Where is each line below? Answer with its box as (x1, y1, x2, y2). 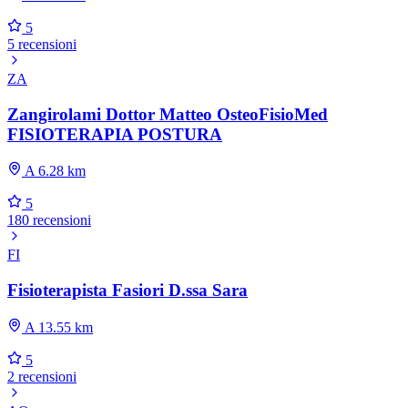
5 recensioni (7, 36, 76, 52)
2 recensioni (7, 368, 76, 384)
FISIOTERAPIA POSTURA (7, 124, 222, 144)
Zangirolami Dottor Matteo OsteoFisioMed (7, 104, 328, 124)
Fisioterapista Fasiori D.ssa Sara (7, 280, 248, 301)
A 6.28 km (22, 163, 86, 179)
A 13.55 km (22, 319, 93, 335)
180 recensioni (7, 212, 91, 229)
